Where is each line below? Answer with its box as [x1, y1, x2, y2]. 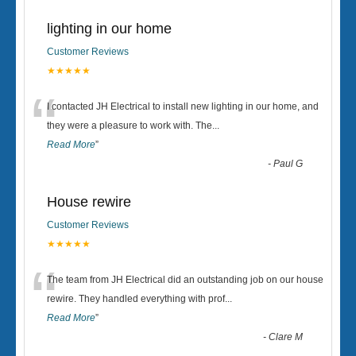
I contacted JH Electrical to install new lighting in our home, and [47, 101, 319, 112]
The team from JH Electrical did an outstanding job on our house [47, 274, 323, 285]
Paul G [273, 158, 304, 169]
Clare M [269, 331, 304, 342]
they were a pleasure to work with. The [47, 120, 212, 131]
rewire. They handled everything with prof [47, 293, 225, 304]
